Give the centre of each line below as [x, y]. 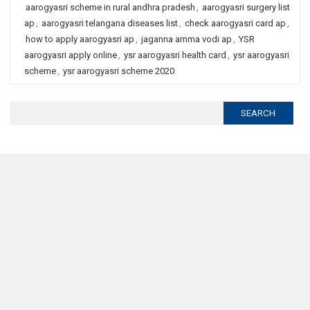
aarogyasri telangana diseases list [110, 23]
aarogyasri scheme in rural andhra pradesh [110, 7]
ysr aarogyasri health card [175, 55]
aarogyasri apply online [71, 55]
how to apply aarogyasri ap [80, 39]
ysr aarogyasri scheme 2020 [119, 71]
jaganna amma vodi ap [186, 39]
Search [23, 108]
